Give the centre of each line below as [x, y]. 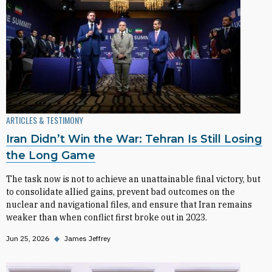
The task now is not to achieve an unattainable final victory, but [133, 179]
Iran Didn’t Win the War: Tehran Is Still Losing [134, 139]
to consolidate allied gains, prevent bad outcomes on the [121, 192]
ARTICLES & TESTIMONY [45, 120]
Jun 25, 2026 [28, 238]
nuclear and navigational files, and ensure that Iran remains [129, 205]
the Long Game [51, 155]
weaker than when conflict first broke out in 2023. [107, 217]
